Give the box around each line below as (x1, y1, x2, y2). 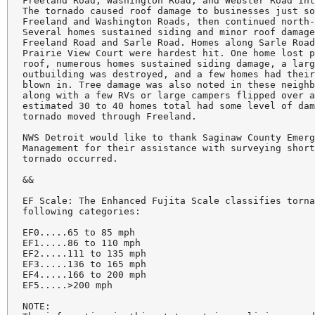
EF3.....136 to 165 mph (22, 259, 147, 270)
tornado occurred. (22, 153, 119, 165)
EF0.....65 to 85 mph (22, 227, 136, 238)
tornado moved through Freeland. (22, 111, 198, 122)
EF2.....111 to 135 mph (22, 248, 147, 259)
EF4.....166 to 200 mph (22, 269, 147, 281)
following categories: (22, 206, 141, 217)
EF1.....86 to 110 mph (22, 238, 141, 249)
